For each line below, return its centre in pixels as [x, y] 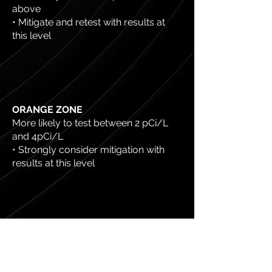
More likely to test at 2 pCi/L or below [96, 263]
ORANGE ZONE [47, 110]
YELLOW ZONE [47, 249]
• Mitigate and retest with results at [89, 22]
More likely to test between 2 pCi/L [90, 123]
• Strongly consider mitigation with [88, 150]
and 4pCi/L [38, 136]
